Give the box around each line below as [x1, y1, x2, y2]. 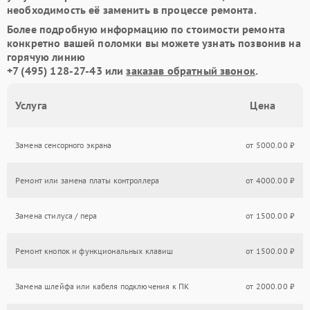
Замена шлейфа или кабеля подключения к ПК [15, 281, 190, 291]
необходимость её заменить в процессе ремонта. [7, 3, 257, 17]
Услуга [15, 98, 47, 112]
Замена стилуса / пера [15, 210, 98, 221]
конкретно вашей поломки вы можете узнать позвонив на [7, 36, 301, 50]
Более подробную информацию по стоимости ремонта [7, 22, 286, 36]
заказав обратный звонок [126, 64, 255, 77]
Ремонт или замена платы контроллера [15, 175, 160, 185]
